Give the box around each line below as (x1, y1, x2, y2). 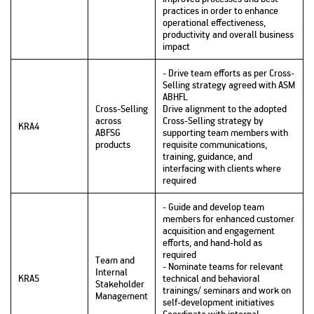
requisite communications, (163, 137, 267, 151)
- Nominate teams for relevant (163, 259, 283, 273)
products (95, 137, 130, 151)
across (95, 114, 121, 128)
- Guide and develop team (163, 200, 264, 214)
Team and (95, 253, 135, 267)
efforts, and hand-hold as (163, 235, 262, 250)
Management (95, 289, 148, 303)
